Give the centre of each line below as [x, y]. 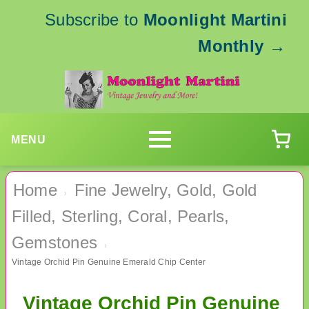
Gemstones [55, 243]
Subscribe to [94, 20]
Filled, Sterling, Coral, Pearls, [121, 217]
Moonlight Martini [215, 20]
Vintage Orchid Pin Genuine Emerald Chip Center [109, 262]
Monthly [231, 46]
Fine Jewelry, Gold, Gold [166, 190]
